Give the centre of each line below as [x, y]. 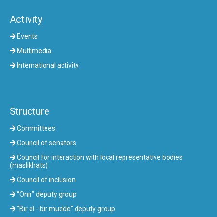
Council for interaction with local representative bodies [99, 157]
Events [27, 36]
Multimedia [33, 51]
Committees [35, 128]
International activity [47, 65]
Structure [30, 111]
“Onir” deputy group [46, 194]
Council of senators [46, 143]
